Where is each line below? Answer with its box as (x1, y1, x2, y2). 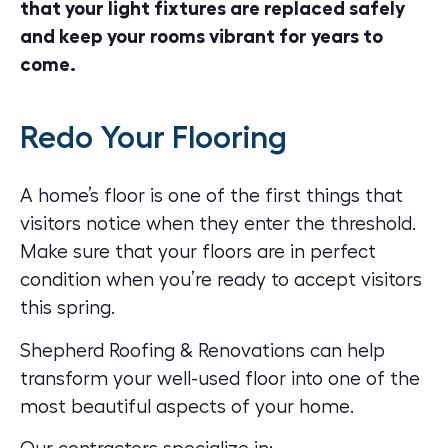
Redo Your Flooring (20, 121, 287, 155)
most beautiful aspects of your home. (20, 396, 354, 417)
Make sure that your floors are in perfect (20, 242, 376, 263)
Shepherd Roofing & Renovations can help (20, 340, 385, 361)
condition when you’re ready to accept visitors (20, 270, 422, 291)
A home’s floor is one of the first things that (20, 186, 403, 207)
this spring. (20, 298, 115, 319)
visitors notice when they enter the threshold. (20, 214, 416, 235)
